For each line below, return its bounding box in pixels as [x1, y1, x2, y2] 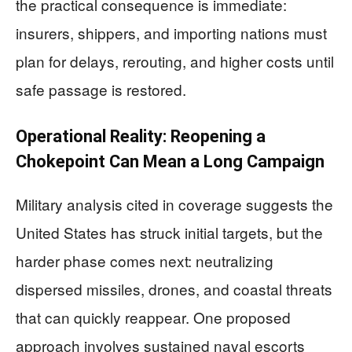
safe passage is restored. [16, 79, 186, 100]
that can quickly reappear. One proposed [16, 306, 291, 328]
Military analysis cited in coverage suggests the [16, 193, 333, 214]
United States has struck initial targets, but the [16, 222, 323, 243]
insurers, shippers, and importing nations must [16, 22, 327, 43]
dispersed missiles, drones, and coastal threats [16, 278, 332, 299]
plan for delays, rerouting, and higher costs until [16, 50, 334, 71]
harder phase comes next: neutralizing [16, 250, 273, 271]
